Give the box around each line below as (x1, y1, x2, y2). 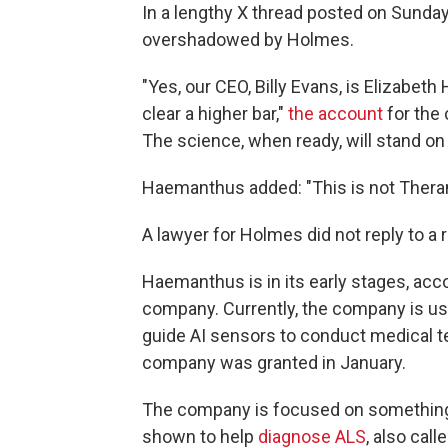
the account (288, 103, 383, 124)
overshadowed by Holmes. (142, 29, 354, 50)
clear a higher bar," (142, 103, 288, 124)
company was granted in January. (142, 352, 406, 373)
